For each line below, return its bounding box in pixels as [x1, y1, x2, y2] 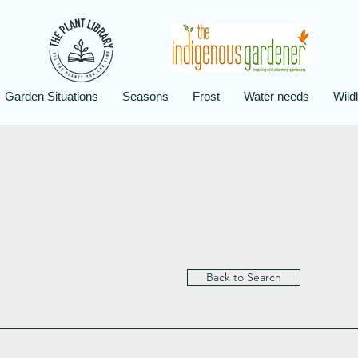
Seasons [121, 89, 169, 103]
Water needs [243, 89, 309, 103]
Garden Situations [4, 89, 98, 103]
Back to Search [206, 270, 281, 284]
